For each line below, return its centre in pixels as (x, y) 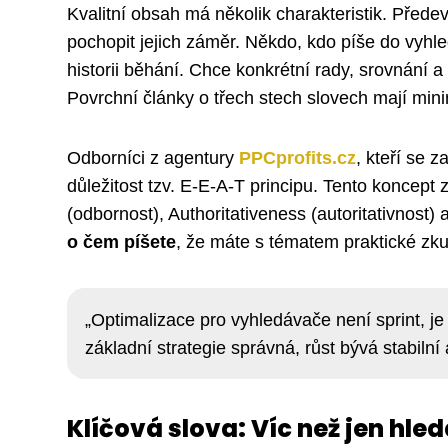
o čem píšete (121, 242)
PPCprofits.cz (297, 158)
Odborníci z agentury (153, 158)
